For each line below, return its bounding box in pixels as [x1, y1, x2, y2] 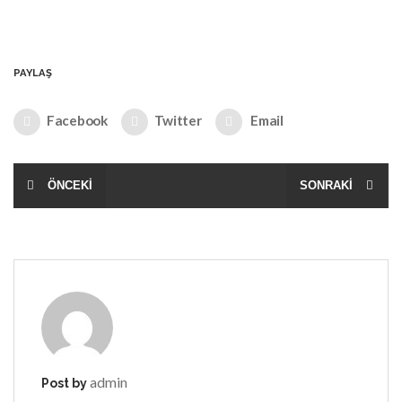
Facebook [47, 111, 108, 128]
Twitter [153, 111, 202, 128]
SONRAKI [300, 178, 353, 192]
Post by [41, 375, 90, 390]
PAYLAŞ [13, 66, 52, 79]
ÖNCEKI [48, 178, 92, 192]
